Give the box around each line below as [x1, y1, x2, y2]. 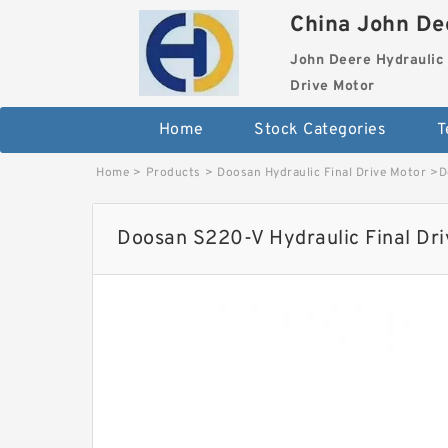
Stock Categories [254, 120, 387, 140]
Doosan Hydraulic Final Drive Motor [217, 165, 426, 181]
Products [145, 165, 201, 181]
